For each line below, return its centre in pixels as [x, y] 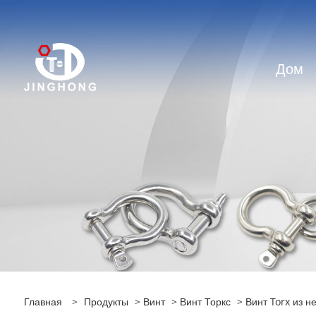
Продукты [106, 302]
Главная [43, 302]
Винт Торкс [205, 302]
